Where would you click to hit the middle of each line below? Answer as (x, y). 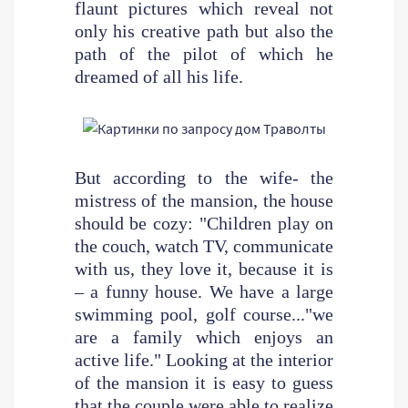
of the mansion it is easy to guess (204, 382)
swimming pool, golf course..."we (204, 314)
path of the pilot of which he (204, 53)
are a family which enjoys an (204, 337)
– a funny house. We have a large (204, 291)
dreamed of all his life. (158, 76)
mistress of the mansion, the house (204, 200)
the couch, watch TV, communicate (204, 245)
